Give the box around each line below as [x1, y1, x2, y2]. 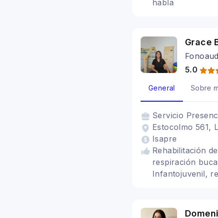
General [148, 84, 175, 92]
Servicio [152, 110, 186, 120]
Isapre [152, 134, 177, 144]
